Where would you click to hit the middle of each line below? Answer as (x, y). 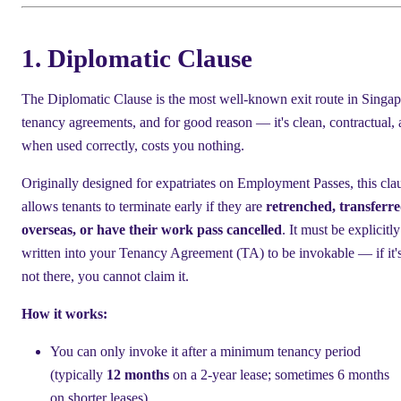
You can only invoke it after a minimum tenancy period (205, 351)
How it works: (64, 313)
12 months (138, 374)
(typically (78, 374)
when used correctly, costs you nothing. (133, 145)
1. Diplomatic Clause (137, 58)
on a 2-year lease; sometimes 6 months (279, 374)
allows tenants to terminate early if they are (144, 206)
